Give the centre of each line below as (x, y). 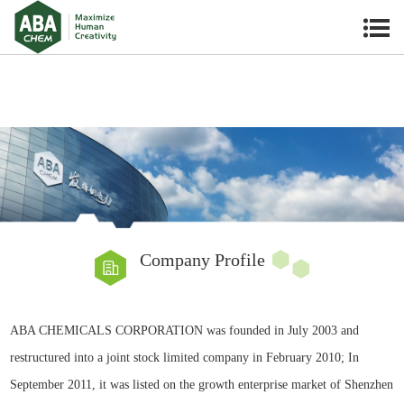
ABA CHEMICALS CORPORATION (107, 331)
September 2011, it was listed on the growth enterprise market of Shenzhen (202, 385)
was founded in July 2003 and (281, 331)
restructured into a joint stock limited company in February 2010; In (185, 358)
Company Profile (202, 260)
